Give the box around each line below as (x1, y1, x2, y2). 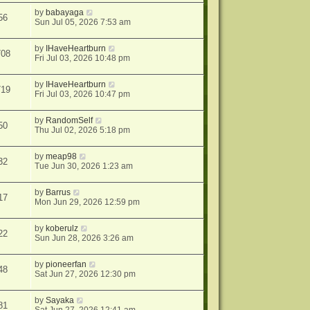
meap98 (46, 152, 77, 162)
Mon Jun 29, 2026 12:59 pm (35, 197, 140, 208)
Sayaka (46, 295, 75, 306)
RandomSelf (46, 116, 93, 126)
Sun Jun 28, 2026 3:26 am (35, 233, 134, 244)
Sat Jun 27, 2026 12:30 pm (35, 269, 136, 280)
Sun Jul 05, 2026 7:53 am (35, 17, 131, 28)
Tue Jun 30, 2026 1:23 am (35, 161, 134, 172)
